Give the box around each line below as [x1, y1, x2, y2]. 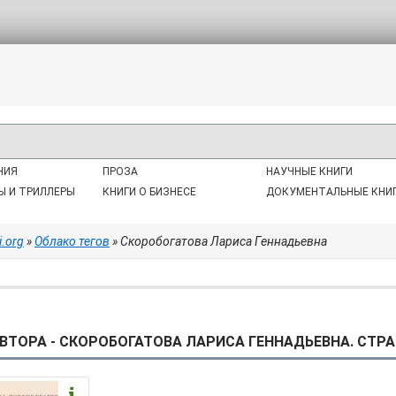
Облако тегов [34, 234, 110, 248]
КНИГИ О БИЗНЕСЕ [103, 186, 197, 198]
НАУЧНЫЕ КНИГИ [265, 165, 353, 178]
